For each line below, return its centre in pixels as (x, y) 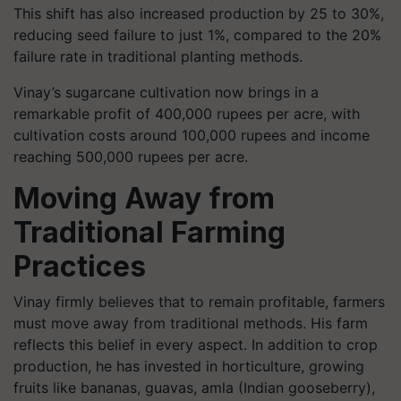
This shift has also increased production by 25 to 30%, (199, 14)
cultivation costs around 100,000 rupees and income (192, 136)
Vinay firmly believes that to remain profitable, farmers (199, 302)
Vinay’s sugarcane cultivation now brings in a (166, 93)
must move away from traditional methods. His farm (191, 324)
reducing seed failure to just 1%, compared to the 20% (197, 35)
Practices (80, 267)
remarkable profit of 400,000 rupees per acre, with (187, 114)
